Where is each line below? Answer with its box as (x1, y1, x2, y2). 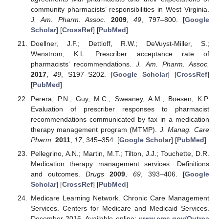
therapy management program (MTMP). (30, 125, 160, 133)
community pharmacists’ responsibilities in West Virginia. (30, 5, 209, 14)
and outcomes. (30, 170, 86, 178)
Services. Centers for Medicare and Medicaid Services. (30, 204, 209, 212)
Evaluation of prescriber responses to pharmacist (30, 105, 209, 113)
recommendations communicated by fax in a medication (30, 115, 209, 123)
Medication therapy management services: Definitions (30, 159, 209, 168)
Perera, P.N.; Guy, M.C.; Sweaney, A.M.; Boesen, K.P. (30, 94, 209, 103)
